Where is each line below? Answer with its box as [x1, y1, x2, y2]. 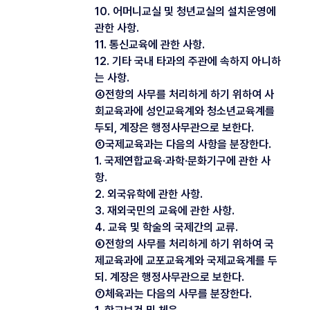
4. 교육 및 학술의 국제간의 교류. [95, 220, 238, 234]
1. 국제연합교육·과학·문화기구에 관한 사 [95, 154, 271, 167]
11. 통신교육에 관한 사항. [95, 37, 205, 51]
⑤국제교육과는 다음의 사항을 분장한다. [95, 137, 271, 151]
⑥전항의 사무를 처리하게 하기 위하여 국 [95, 237, 274, 250]
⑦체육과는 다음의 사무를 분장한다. [95, 286, 252, 300]
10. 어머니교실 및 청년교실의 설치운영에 [95, 4, 276, 18]
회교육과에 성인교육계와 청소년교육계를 [95, 104, 275, 118]
